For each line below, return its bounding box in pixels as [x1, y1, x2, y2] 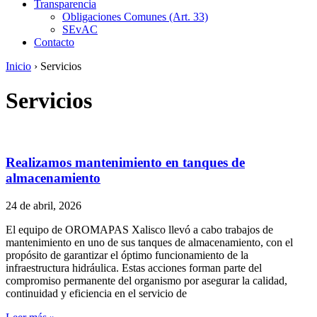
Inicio [6, 59, 31, 72]
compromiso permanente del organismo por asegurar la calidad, [6, 274, 287, 287]
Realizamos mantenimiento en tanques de [6, 155, 245, 171]
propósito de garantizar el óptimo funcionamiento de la [6, 248, 248, 261]
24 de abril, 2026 [6, 199, 81, 212]
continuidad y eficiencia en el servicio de [6, 287, 187, 299]
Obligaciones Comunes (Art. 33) [62, 10, 208, 23]
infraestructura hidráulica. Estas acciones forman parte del [6, 261, 262, 274]
